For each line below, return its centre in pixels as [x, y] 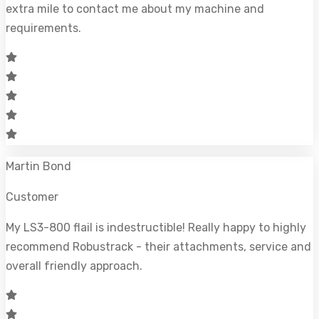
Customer [32, 197]
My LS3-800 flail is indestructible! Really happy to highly [156, 227]
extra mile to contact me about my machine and [135, 9]
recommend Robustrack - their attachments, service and [158, 246]
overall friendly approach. [74, 266]
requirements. [43, 28]
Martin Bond [38, 166]
